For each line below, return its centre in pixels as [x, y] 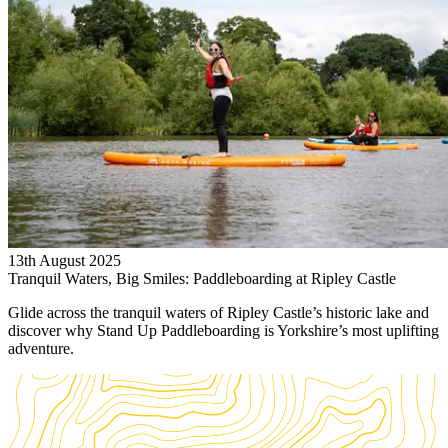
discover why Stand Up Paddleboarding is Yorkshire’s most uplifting [223, 331]
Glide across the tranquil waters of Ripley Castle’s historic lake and [218, 313]
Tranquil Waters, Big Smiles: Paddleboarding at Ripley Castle [202, 279]
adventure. [41, 349]
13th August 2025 [64, 261]
